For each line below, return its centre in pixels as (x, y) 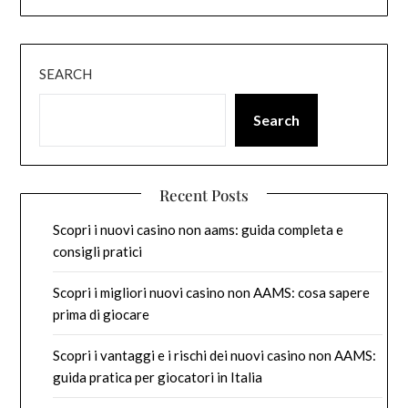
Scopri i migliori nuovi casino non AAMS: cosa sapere (212, 293)
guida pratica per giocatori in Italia (158, 377)
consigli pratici (98, 252)
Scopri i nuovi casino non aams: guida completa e (199, 230)
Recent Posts (204, 195)
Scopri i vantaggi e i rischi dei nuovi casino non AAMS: (215, 356)
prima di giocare (102, 315)
